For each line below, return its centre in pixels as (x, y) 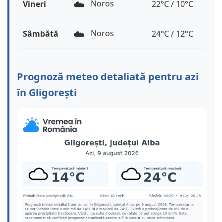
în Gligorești (47, 93)
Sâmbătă (41, 34)
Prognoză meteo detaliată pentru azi (108, 77)
